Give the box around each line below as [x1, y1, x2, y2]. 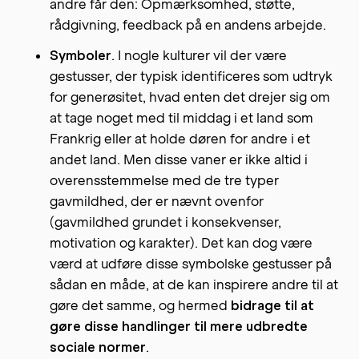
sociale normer [50, 339, 147, 356]
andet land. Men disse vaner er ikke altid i [50, 151, 309, 168]
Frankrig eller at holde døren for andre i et [50, 131, 311, 147]
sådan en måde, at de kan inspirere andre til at [50, 276, 339, 293]
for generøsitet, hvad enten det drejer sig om [50, 89, 331, 106]
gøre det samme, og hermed [50, 297, 232, 314]
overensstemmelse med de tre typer [50, 172, 280, 189]
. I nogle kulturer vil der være [111, 47, 288, 64]
